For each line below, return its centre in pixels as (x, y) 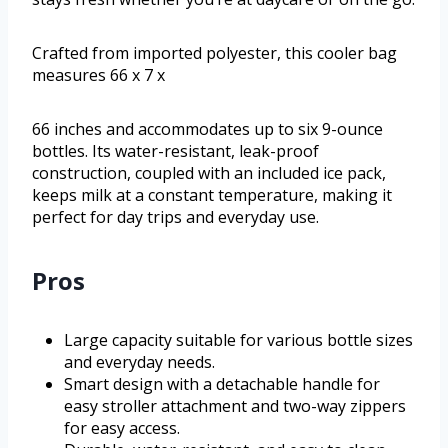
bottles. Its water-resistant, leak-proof (175, 150)
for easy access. (122, 427)
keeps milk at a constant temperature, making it (212, 194)
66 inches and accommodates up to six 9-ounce (207, 128)
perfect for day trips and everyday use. (175, 216)
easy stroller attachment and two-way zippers (235, 405)
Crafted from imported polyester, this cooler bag (214, 52)
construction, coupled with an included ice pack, (209, 172)
